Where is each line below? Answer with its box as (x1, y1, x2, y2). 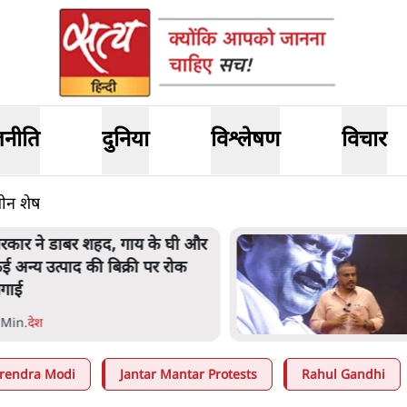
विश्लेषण (210, 126, 280, 155)
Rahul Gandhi (302, 367, 385, 384)
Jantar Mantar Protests (120, 367, 257, 384)
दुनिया (102, 126, 150, 155)
